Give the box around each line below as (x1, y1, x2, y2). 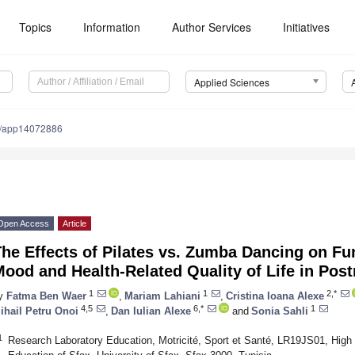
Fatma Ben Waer (6, 289, 86, 302)
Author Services (172, 19, 252, 35)
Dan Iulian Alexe (111, 304, 191, 317)
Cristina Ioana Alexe (226, 289, 324, 302)
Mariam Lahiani (124, 289, 200, 302)
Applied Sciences (193, 75, 269, 90)
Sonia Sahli (251, 304, 308, 317)
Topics (19, 19, 52, 35)
